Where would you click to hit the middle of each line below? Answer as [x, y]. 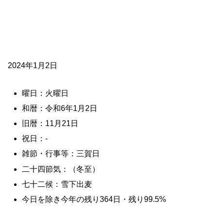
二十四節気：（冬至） [61, 169]
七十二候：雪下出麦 [57, 184]
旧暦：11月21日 [50, 123]
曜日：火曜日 [45, 93]
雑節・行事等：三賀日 [61, 154]
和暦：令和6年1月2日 [60, 108]
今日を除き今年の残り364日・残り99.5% [94, 199]
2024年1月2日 [33, 65]
